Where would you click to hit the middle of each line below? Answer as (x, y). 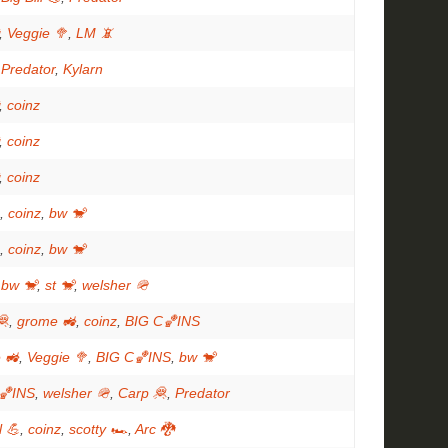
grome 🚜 (46, 321)
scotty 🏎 (98, 429)
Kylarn (83, 69)
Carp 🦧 (142, 393)
